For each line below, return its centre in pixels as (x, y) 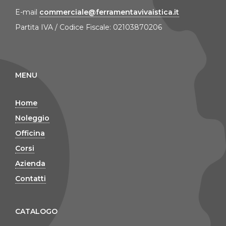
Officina (30, 133)
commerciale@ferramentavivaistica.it (109, 12)
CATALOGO (36, 211)
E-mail (27, 12)
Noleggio (32, 118)
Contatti (31, 178)
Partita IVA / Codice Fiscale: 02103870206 (89, 27)
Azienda (30, 163)
